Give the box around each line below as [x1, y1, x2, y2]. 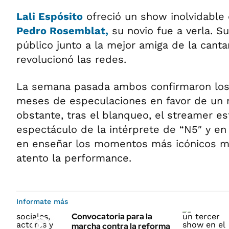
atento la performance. [16, 152, 131, 164]
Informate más [16, 197, 68, 205]
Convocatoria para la [72, 211, 152, 222]
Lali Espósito [16, 10, 83, 22]
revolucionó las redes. [16, 53, 126, 65]
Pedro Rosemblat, [16, 25, 108, 37]
